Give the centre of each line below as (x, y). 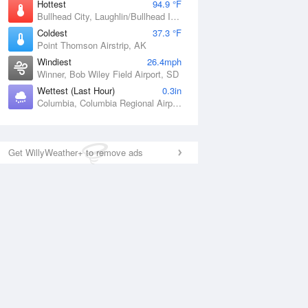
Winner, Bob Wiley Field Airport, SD (108, 74)
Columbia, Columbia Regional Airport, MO (177, 103)
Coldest (52, 33)
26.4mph (164, 62)
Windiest (54, 62)
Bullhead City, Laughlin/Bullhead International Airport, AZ (175, 16)
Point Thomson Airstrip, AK (92, 45)
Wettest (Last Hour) (76, 90)
